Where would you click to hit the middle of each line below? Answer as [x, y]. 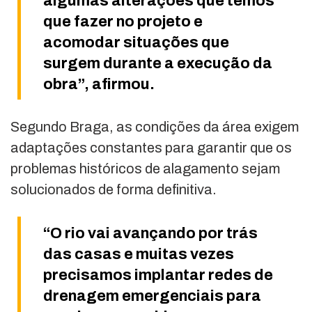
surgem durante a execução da [158, 64]
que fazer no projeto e [123, 22]
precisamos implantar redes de [158, 275]
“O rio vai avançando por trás [150, 234]
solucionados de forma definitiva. [114, 190]
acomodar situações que [136, 43]
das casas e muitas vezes [139, 255]
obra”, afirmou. [99, 85]
